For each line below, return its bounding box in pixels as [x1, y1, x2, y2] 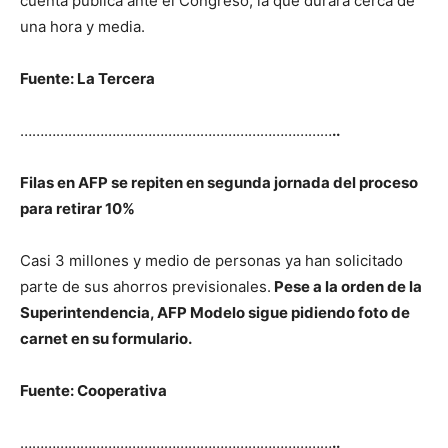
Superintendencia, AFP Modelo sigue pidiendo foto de [20, 302, 410, 322]
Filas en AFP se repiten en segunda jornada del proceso [20, 172, 418, 192]
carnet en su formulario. [20, 328, 192, 348]
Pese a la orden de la [271, 276, 422, 296]
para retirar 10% [20, 198, 135, 218]
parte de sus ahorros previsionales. [20, 276, 271, 296]
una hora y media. [20, 16, 145, 36]
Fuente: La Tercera [20, 68, 155, 88]
